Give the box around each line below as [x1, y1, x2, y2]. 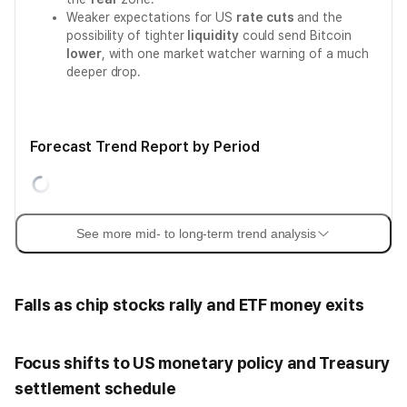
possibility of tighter [66, 28, 188, 43]
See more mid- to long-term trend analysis [75, 226, 317, 241]
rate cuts [236, 10, 294, 25]
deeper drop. [66, 65, 142, 79]
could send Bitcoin [238, 28, 352, 43]
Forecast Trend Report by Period [30, 138, 260, 155]
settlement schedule [15, 379, 176, 398]
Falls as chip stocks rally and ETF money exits [15, 295, 364, 314]
